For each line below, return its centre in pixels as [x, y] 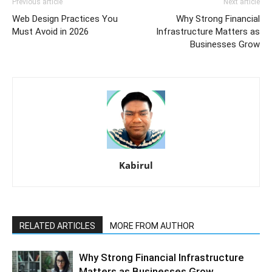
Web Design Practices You [65, 19]
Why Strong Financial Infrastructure [161, 258]
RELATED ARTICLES [57, 226]
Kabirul [136, 165]
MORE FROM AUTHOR [152, 226]
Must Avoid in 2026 [50, 32]
